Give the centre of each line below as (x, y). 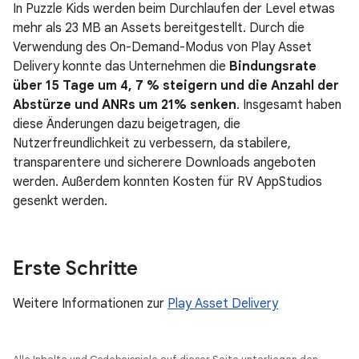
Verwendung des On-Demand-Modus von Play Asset (162, 48)
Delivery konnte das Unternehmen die (121, 67)
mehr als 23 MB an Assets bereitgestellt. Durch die (159, 28)
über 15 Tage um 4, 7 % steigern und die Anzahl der (176, 86)
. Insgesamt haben (289, 105)
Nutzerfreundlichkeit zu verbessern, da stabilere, (152, 144)
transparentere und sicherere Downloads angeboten (164, 163)
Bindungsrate (273, 67)
